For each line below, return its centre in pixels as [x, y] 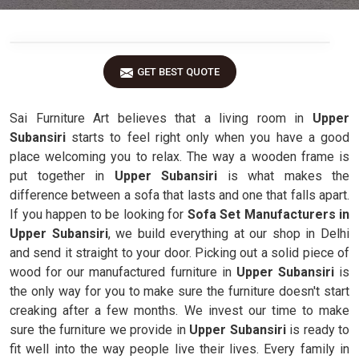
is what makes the [283, 176]
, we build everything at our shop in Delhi [229, 234]
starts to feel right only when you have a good [208, 137]
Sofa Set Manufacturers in [268, 214]
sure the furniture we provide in [99, 330]
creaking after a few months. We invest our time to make [179, 311]
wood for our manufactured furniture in [123, 272]
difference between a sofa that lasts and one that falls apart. [179, 195]
